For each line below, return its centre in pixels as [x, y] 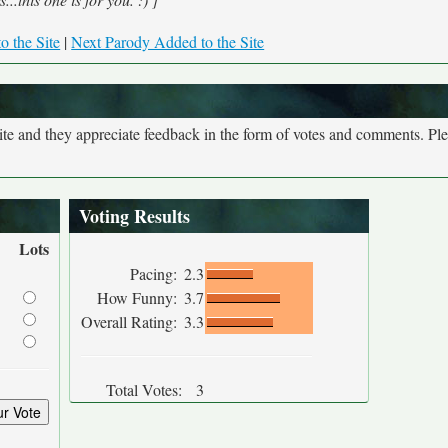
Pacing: [156, 273]
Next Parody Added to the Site [168, 41]
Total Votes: [144, 389]
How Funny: [139, 297]
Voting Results [134, 216]
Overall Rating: [131, 321]
